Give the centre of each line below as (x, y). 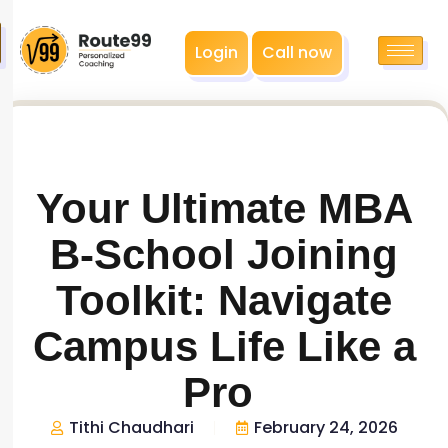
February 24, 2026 (326, 427)
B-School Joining (224, 254)
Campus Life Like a (224, 346)
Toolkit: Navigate (224, 300)
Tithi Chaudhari (131, 427)
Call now (297, 52)
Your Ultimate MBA (224, 208)
